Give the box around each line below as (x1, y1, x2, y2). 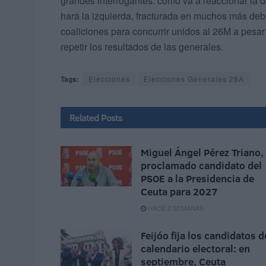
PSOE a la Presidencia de (141, 172, 254, 186)
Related (69, 111, 99, 125)
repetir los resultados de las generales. (61, 40, 223, 54)
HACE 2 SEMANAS (146, 203, 204, 213)
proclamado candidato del (141, 159, 262, 173)
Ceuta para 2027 (141, 185, 218, 199)
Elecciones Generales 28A (144, 74, 244, 84)
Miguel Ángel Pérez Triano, (141, 145, 264, 160)
